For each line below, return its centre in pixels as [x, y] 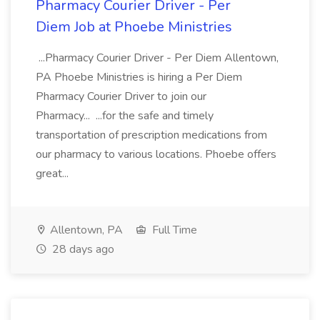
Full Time [173, 230]
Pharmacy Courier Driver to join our [121, 96]
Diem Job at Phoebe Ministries [134, 27]
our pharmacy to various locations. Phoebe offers [156, 154]
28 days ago [82, 249]
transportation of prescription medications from [151, 135]
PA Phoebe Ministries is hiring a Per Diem [139, 77]
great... [54, 174]
